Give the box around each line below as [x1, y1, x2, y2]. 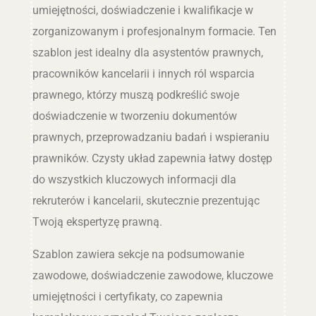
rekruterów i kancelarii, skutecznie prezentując [32, 193, 260, 207]
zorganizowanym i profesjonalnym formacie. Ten [32, 24, 276, 38]
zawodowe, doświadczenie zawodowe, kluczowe [32, 268, 273, 282]
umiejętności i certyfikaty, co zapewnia [32, 289, 223, 303]
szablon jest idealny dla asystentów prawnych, [32, 45, 263, 59]
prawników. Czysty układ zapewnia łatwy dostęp [32, 151, 272, 165]
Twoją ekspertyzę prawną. [32, 214, 162, 229]
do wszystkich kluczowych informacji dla [32, 172, 236, 186]
